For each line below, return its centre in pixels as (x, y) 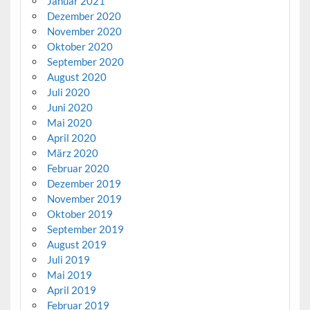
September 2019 (85, 229)
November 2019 (84, 199)
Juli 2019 (68, 260)
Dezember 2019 (84, 184)
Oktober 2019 (80, 214)
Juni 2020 (70, 108)
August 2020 (76, 77)
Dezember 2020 (84, 16)
